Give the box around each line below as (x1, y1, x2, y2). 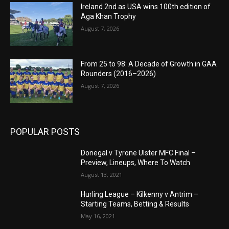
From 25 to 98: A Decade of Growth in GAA (81, 60, 217, 68)
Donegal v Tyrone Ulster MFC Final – (81, 148, 196, 157)
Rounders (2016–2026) (81, 70, 156, 78)
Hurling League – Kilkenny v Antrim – (81, 190, 199, 198)
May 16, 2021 (81, 212, 116, 220)
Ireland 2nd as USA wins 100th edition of (81, 3, 211, 11)
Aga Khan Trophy (81, 12, 136, 21)
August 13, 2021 (81, 170, 123, 178)
